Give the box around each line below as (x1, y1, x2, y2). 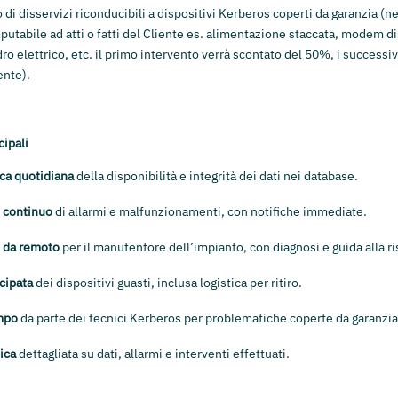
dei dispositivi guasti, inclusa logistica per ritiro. (33, 275, 302, 291)
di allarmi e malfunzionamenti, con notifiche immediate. (52, 203, 367, 219)
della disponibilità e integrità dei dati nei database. (74, 168, 358, 184)
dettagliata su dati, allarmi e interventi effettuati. (16, 346, 290, 362)
